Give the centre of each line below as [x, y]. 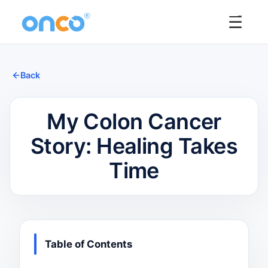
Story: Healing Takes [134, 146]
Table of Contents [88, 244]
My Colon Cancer [134, 121]
